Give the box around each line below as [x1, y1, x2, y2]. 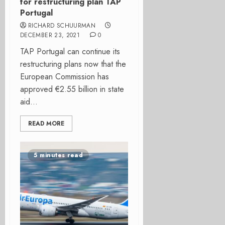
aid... [20, 96, 38, 107]
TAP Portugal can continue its [20, 46, 120, 57]
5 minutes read [34, 151, 83, 160]
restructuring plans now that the [20, 58, 126, 70]
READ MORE [28, 119, 64, 128]
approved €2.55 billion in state [20, 83, 124, 95]
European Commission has [20, 71, 109, 82]
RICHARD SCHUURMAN [28, 21, 96, 30]
